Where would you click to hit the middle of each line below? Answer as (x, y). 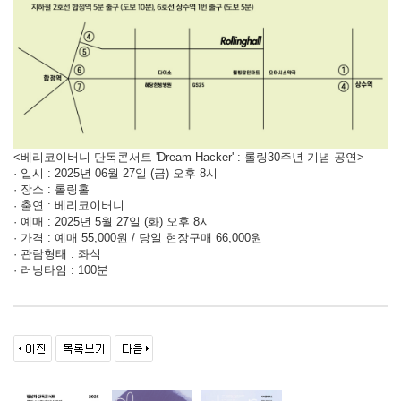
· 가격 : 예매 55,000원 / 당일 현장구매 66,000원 (138, 237)
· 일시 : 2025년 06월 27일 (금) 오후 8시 (115, 173)
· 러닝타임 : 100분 (61, 269)
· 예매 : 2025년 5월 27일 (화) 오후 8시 (112, 221)
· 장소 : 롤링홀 (51, 189)
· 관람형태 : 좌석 (57, 253)
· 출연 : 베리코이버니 (69, 205)
